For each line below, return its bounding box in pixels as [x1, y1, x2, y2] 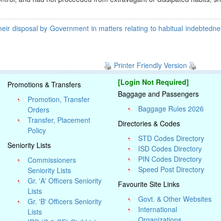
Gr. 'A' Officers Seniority [28, 176, 102, 185]
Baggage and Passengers [118, 89, 199, 99]
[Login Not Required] [118, 77, 189, 87]
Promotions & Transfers [7, 79, 81, 89]
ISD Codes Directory [138, 144, 202, 153]
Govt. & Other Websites [138, 194, 212, 204]
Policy [28, 125, 46, 135]
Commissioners [28, 155, 76, 165]
